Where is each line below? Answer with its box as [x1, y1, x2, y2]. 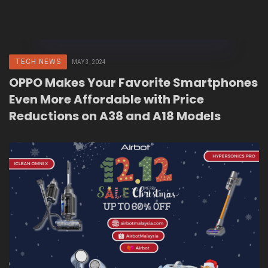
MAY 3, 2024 [72, 59, 106, 66]
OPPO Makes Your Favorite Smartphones [9, 74, 258, 92]
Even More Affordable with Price [9, 91, 204, 108]
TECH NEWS [15, 57, 61, 66]
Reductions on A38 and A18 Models [9, 108, 221, 125]
